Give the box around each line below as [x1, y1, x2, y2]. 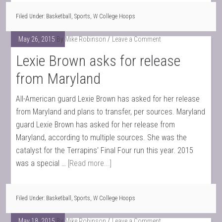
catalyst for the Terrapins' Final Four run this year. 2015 [16, 146, 194, 155]
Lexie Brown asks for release [16, 52, 181, 69]
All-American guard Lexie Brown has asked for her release [16, 94, 200, 104]
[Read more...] [68, 159, 112, 168]
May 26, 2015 [18, 35, 55, 43]
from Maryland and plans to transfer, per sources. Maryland [16, 107, 206, 116]
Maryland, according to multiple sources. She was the [16, 133, 187, 142]
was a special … [16, 159, 68, 168]
